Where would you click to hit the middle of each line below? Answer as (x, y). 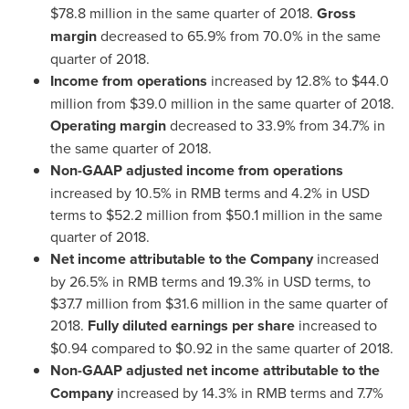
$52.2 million (147, 215)
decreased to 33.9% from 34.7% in (276, 125)
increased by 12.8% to (279, 80)
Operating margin (108, 126)
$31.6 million (205, 303)
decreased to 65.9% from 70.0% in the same (239, 36)
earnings (199, 325)
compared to (131, 348)
